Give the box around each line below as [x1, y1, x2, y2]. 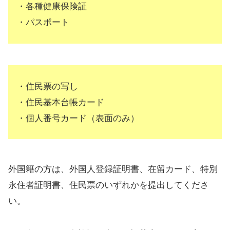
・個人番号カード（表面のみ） [17, 113, 139, 123]
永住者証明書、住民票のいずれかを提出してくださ [8, 180, 209, 190]
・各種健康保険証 [17, 2, 87, 12]
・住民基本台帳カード [17, 97, 104, 107]
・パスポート [17, 17, 69, 28]
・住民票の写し [17, 81, 78, 91]
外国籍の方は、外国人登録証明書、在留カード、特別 [8, 164, 218, 174]
